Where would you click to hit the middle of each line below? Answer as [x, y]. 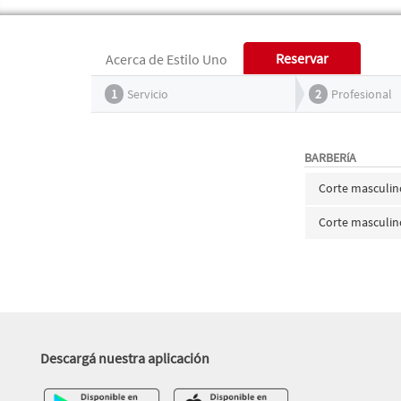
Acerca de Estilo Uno [166, 59]
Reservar [302, 58]
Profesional [362, 94]
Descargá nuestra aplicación [125, 358]
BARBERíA [331, 158]
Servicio [148, 94]
